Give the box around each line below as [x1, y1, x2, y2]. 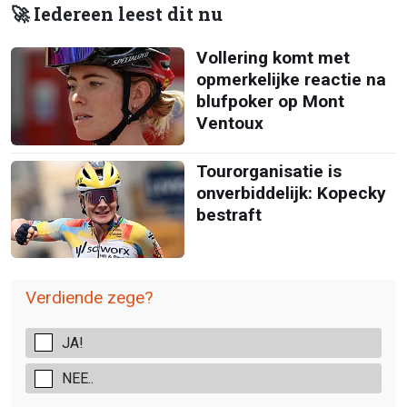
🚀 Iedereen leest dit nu [11, 2, 223, 27]
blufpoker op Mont [195, 91, 344, 113]
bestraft [195, 203, 262, 225]
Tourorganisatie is [195, 160, 342, 182]
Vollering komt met [195, 47, 350, 69]
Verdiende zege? [25, 287, 153, 308]
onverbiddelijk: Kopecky [195, 182, 386, 203]
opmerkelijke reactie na [195, 69, 386, 91]
